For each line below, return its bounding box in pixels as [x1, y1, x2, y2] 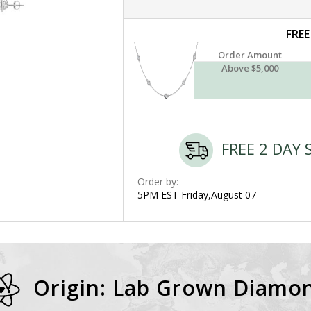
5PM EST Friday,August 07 [137, 188, 256, 201]
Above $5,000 [221, 62, 279, 74]
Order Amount [218, 49, 283, 61]
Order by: [137, 175, 178, 188]
